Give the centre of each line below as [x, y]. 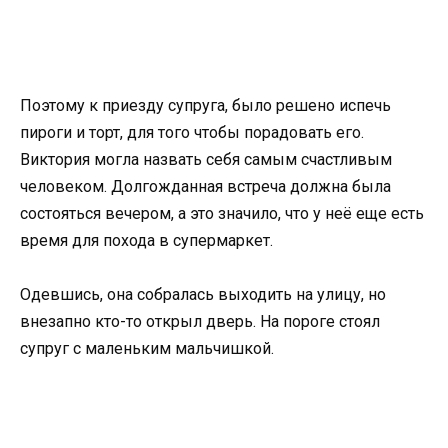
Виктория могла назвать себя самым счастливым [206, 159]
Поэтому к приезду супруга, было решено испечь [205, 105]
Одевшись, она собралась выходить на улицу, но [203, 294]
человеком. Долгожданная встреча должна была [205, 186]
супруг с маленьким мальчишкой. [147, 348]
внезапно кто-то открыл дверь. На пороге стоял [200, 321]
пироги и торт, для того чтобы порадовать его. [192, 132]
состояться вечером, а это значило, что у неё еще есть [222, 213]
